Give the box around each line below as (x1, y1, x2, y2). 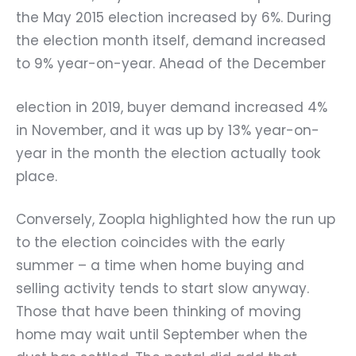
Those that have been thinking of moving (16, 302, 301, 321)
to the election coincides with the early (16, 233, 285, 252)
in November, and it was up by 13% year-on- (16, 120, 319, 140)
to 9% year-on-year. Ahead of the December (16, 54, 326, 73)
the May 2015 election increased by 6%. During (16, 8, 331, 27)
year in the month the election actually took (16, 143, 320, 163)
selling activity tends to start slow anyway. (16, 279, 309, 298)
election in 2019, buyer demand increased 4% (16, 97, 327, 117)
